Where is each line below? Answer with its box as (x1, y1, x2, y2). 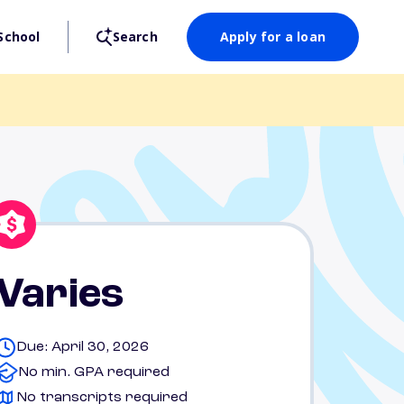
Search (112, 28, 158, 45)
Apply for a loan (219, 28, 326, 45)
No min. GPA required (18, 365, 170, 380)
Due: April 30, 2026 (16, 340, 149, 354)
